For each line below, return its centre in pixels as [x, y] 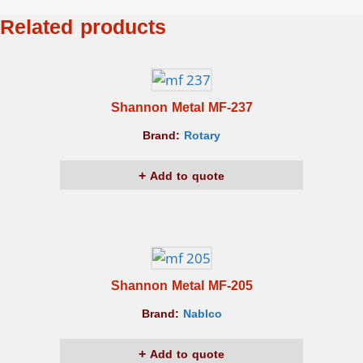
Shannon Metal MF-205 [181, 285]
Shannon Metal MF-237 [181, 107]
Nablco [202, 314]
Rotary [202, 135]
